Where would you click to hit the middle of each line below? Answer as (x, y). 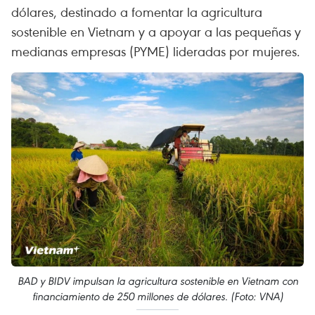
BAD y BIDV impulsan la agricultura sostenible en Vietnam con (157, 281)
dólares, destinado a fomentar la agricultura (137, 12)
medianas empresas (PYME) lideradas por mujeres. (156, 51)
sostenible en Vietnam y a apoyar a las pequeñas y (156, 31)
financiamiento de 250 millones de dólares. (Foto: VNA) (157, 296)
